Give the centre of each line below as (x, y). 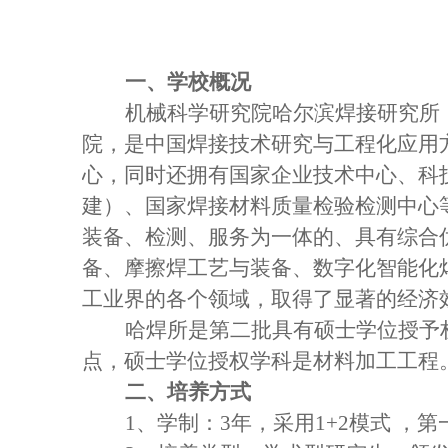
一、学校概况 (188, 82)
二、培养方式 (188, 392)
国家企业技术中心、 (323, 175)
